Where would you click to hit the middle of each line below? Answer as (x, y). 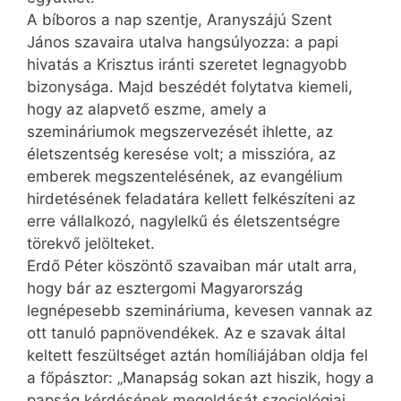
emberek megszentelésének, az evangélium (185, 177)
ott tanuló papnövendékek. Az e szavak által (186, 333)
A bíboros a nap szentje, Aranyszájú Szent (179, 20)
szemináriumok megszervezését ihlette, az (180, 132)
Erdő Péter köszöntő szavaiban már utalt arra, (192, 266)
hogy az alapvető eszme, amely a (147, 110)
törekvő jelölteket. (91, 244)
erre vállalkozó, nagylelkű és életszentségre (183, 222)
